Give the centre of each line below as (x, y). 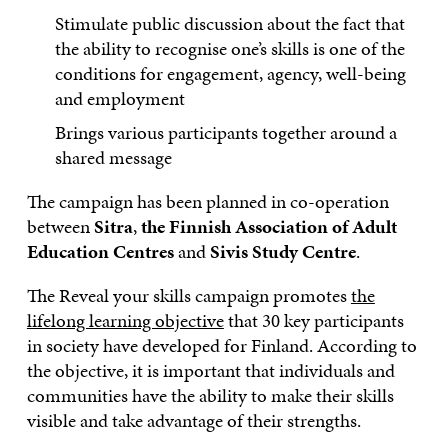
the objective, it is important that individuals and (210, 371)
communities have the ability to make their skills (210, 396)
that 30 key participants (313, 321)
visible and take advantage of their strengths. (193, 421)
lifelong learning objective (125, 321)
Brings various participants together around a (226, 133)
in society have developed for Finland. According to (221, 346)
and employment (120, 98)
